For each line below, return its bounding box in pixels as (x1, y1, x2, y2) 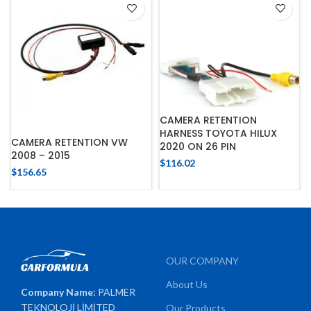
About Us (166, 278, 208, 290)
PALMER (98, 286, 136, 299)
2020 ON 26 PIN (159, 139, 236, 153)
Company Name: (21, 286, 99, 299)
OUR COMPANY (166, 254, 239, 267)
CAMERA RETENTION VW (11, 135, 128, 149)
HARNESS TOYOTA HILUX (159, 126, 277, 140)
